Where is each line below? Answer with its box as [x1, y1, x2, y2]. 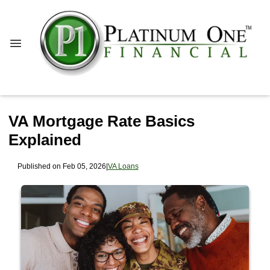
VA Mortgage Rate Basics [8, 112, 195, 130]
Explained [8, 131, 81, 149]
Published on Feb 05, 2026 [17, 162, 106, 170]
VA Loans [107, 162, 139, 170]
